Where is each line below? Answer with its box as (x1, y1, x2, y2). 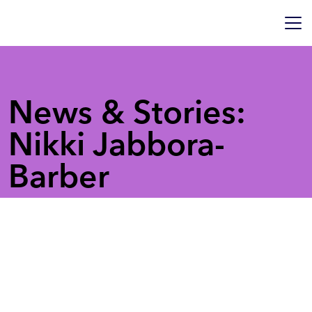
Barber (8, 156, 109, 196)
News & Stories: (8, 92, 246, 132)
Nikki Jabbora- (8, 124, 225, 164)
